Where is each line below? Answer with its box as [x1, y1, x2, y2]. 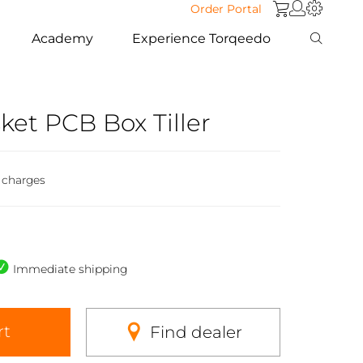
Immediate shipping [12, 261, 128, 276]
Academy [32, 30, 94, 46]
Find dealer [149, 322, 242, 342]
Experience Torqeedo [132, 30, 271, 46]
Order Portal [190, 2, 262, 16]
